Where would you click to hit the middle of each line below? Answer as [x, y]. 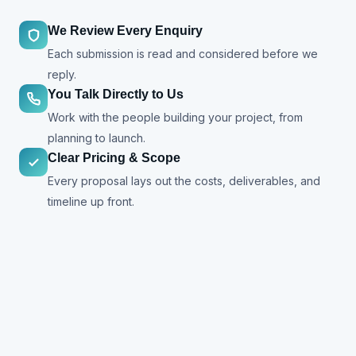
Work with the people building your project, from [175, 118]
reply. [62, 75]
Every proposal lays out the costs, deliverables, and [184, 181]
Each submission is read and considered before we [183, 54]
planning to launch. [97, 138]
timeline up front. [91, 202]
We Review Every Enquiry [125, 31]
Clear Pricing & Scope [114, 158]
